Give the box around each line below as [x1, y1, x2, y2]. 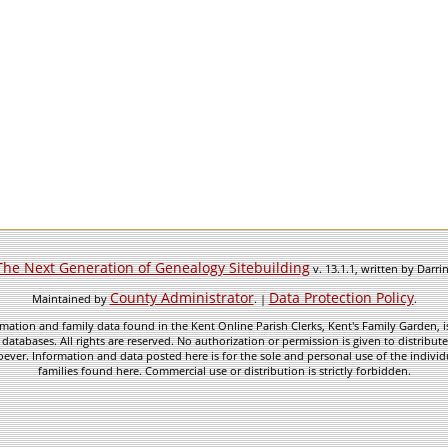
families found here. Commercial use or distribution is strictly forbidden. [37, 363, 411, 378]
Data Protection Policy [268, 288, 414, 307]
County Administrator [109, 288, 254, 307]
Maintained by [31, 291, 110, 306]
